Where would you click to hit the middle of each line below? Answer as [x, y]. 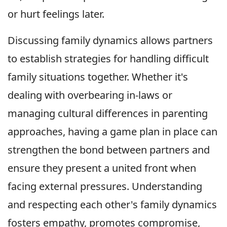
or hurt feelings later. [56, 14]
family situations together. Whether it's [98, 77]
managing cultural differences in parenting [108, 113]
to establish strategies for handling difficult [108, 59]
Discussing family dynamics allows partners [110, 41]
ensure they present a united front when [102, 168]
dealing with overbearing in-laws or [90, 95]
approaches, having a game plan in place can [112, 132]
